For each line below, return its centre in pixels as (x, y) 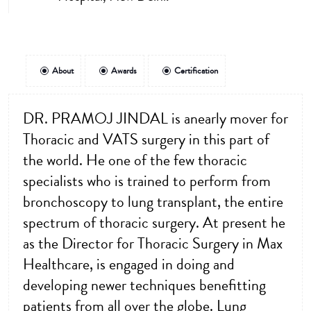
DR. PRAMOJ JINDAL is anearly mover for (155, 119)
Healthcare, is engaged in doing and (129, 265)
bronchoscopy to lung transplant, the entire (153, 202)
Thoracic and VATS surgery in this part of (146, 140)
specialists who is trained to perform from (147, 182)
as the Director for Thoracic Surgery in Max (153, 244)
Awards (124, 71)
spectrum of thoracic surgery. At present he (154, 223)
